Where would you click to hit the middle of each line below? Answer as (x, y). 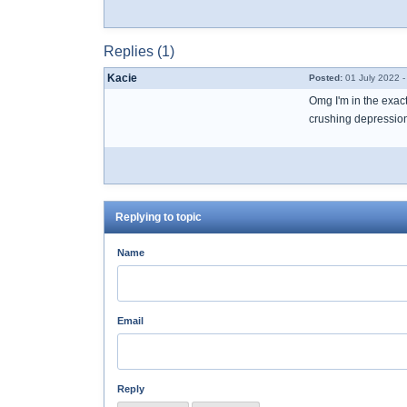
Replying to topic (159, 217)
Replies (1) (139, 51)
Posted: (326, 78)
